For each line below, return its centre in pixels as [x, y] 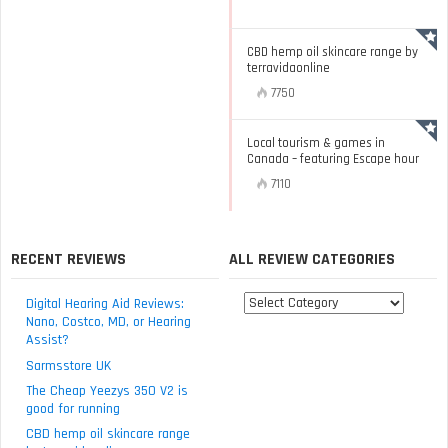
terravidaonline [288, 67]
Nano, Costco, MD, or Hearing [108, 321]
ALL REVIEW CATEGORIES [312, 259]
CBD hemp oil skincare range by [332, 51]
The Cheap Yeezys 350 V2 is [107, 390]
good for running [73, 408]
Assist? [47, 339]
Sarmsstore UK [68, 365]
